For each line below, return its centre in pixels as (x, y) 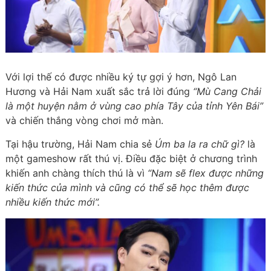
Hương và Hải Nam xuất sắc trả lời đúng (99, 92)
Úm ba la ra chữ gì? (199, 144)
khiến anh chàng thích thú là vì (76, 173)
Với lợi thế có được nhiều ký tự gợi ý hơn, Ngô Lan (121, 77)
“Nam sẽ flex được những (205, 173)
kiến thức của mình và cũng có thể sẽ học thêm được (127, 188)
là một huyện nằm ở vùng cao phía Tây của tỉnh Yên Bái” (134, 106)
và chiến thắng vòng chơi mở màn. (86, 121)
